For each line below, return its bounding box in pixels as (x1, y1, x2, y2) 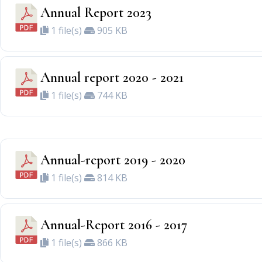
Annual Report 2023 (40, 4, 151, 21)
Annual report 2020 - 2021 (40, 69, 184, 86)
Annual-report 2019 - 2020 (40, 151, 185, 168)
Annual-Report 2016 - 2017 (40, 216, 187, 233)
